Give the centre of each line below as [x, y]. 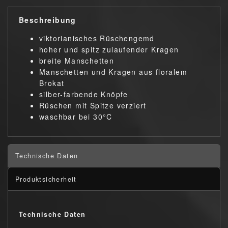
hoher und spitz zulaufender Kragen [109, 49]
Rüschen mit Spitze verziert [93, 105]
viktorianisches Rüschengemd [97, 38]
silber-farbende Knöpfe [84, 94]
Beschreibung [48, 20]
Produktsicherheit [46, 179]
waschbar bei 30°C [76, 116]
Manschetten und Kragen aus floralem [113, 72]
